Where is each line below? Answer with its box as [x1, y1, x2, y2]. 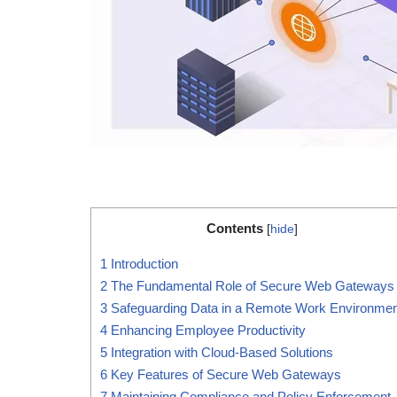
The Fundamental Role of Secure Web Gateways [107, 277, 394, 293]
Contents [206, 220, 263, 236]
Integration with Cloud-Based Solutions [107, 344, 333, 360]
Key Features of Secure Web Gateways [107, 366, 341, 382]
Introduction [107, 255, 178, 271]
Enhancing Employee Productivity [107, 322, 306, 338]
